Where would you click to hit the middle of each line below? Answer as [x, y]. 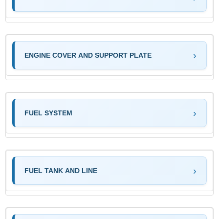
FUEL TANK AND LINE [61, 170]
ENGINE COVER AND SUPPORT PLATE [88, 55]
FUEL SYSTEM [49, 113]
